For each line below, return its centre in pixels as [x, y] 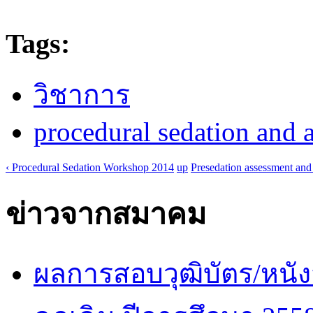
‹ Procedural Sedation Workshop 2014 [90, 168]
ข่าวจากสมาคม [106, 214]
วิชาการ [82, 95]
